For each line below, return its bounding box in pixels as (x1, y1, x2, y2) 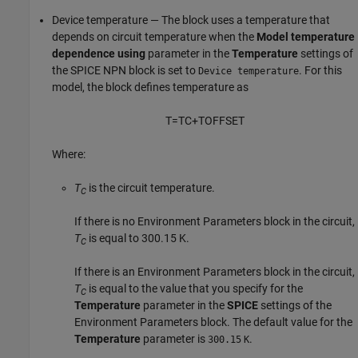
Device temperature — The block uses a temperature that (52, 14, 330, 27)
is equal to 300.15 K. (86, 232, 189, 245)
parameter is (141, 332, 208, 346)
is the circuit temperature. (86, 181, 215, 195)
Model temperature (257, 30, 355, 44)
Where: (52, 148, 86, 161)
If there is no (74, 215, 137, 229)
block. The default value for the (198, 316, 352, 329)
